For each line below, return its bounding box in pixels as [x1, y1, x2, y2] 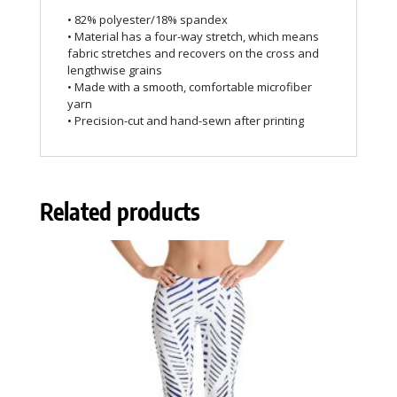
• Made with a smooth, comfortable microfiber [66, 79, 312, 96]
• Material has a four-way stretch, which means [66, 28, 319, 45]
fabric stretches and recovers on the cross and [66, 45, 319, 62]
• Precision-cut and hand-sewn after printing [66, 113, 304, 129]
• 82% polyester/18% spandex [66, 12, 228, 28]
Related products [39, 197, 200, 227]
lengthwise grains [66, 62, 162, 79]
